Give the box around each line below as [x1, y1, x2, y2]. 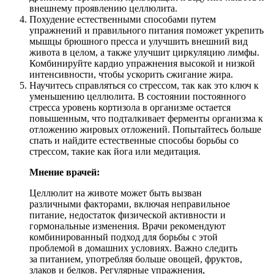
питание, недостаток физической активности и [29, 209, 226, 220]
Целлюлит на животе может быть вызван [29, 187, 202, 198]
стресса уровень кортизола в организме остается [29, 102, 231, 113]
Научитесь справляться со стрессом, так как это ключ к [29, 80, 259, 91]
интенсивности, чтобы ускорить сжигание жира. [29, 68, 233, 80]
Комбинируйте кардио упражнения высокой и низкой [29, 57, 255, 68]
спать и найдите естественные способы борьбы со [29, 135, 239, 146]
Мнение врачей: [29, 166, 100, 177]
